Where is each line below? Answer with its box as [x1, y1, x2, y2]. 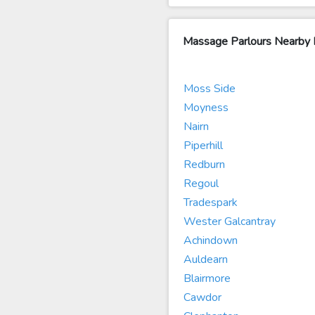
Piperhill [184, 138, 223, 153]
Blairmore [184, 271, 231, 286]
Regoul [184, 176, 219, 191]
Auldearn [184, 252, 228, 267]
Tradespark [184, 195, 238, 210]
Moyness [184, 100, 229, 115]
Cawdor [184, 290, 221, 305]
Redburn [184, 157, 225, 172]
